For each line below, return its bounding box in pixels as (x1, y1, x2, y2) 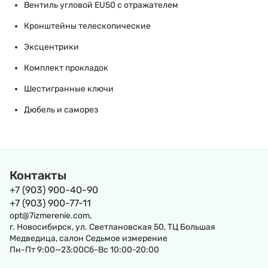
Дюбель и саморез (24, 105, 98, 115)
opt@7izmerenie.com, (10, 211, 92, 221)
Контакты (10, 168, 66, 182)
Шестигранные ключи (24, 84, 114, 94)
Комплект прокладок (24, 63, 108, 73)
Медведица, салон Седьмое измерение (10, 233, 167, 243)
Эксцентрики (24, 42, 79, 52)
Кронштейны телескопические (24, 21, 151, 31)
